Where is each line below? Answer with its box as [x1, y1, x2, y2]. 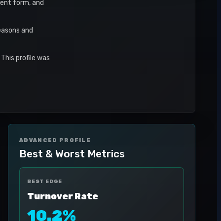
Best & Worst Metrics [19, 147, 125, 160]
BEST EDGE [27, 179, 63, 184]
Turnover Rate [27, 191, 98, 202]
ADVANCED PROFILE [19, 137, 91, 144]
